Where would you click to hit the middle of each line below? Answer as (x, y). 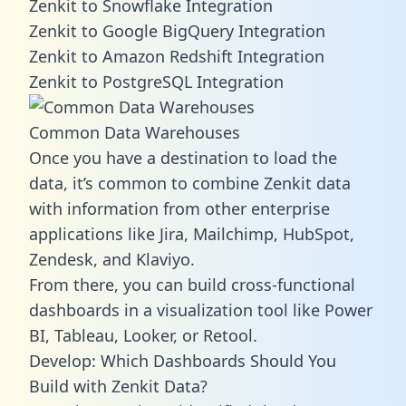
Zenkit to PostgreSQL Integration (156, 81)
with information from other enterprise (179, 208)
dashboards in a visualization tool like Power (201, 309)
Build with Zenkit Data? (118, 386)
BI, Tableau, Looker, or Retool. (143, 335)
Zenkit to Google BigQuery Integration (177, 30)
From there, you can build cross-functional (192, 284)
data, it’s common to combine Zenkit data (190, 183)
